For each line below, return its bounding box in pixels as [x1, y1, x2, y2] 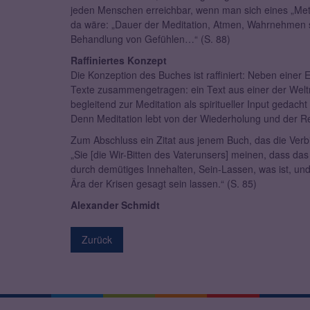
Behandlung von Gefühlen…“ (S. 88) [71, 32, 230, 46]
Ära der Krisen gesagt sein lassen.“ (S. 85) [71, 176, 257, 191]
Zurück [82, 232, 112, 247]
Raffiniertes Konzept [71, 53, 167, 68]
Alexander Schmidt [71, 198, 160, 212]
